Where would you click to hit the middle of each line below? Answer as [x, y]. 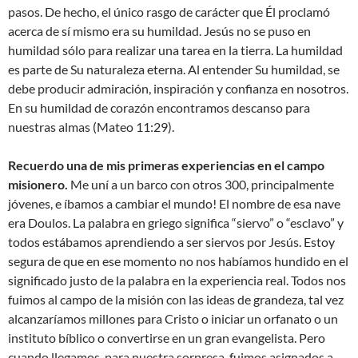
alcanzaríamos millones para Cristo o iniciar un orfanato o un [173, 319]
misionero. [38, 185]
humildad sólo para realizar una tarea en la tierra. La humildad [175, 50]
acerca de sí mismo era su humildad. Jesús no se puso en [159, 31]
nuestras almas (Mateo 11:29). [91, 127]
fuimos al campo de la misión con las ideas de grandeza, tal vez [176, 300]
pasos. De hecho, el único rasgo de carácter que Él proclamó [169, 12]
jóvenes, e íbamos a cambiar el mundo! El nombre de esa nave [174, 204]
